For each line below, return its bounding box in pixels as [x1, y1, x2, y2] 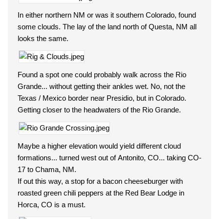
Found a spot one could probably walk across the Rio [18, 70, 186, 79]
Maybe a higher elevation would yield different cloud [18, 142, 181, 150]
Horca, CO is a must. [18, 200, 86, 209]
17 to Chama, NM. [18, 165, 76, 174]
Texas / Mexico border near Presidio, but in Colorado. [18, 94, 186, 102]
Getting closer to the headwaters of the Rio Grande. [18, 106, 181, 114]
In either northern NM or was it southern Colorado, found [18, 11, 196, 19]
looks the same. [18, 34, 68, 43]
